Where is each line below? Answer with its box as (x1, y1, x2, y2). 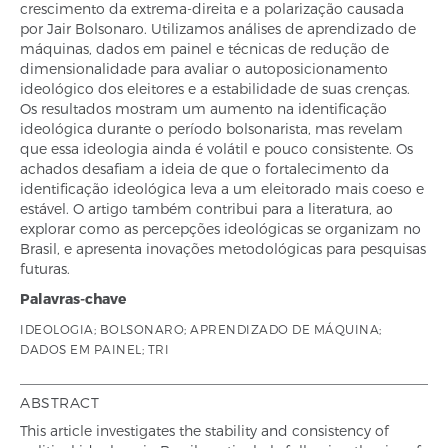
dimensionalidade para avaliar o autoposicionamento (20, 60, 388, 77)
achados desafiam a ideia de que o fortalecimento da (20, 160, 389, 177)
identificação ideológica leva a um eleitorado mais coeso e (20, 180, 424, 197)
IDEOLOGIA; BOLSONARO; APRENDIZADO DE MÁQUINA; (20, 322, 382, 336)
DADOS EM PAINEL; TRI (20, 342, 169, 356)
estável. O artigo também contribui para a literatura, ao (20, 200, 393, 217)
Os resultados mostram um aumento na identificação (20, 100, 387, 117)
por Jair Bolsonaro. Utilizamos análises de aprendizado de (20, 20, 416, 37)
